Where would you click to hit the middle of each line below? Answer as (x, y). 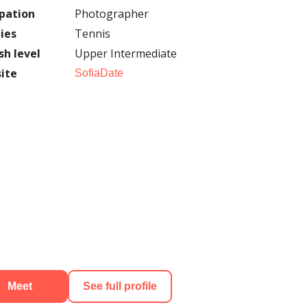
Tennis (93, 34)
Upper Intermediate (126, 53)
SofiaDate (99, 73)
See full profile (120, 286)
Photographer (112, 14)
